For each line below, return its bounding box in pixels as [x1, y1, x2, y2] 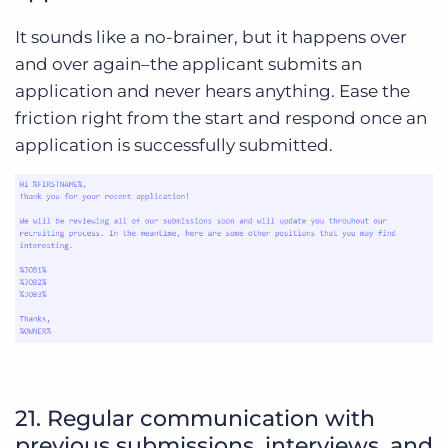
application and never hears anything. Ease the [15, 81, 410, 102]
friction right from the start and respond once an [15, 108, 427, 129]
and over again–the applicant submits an [15, 54, 362, 75]
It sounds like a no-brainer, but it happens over [15, 27, 407, 48]
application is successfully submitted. [15, 135, 333, 156]
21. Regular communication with [15, 405, 375, 433]
